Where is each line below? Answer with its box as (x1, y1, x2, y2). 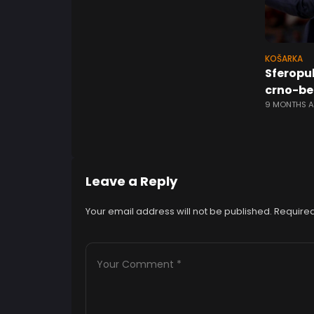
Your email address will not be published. (86, 205, 272, 219)
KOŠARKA (265, 53, 303, 65)
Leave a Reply (86, 172, 177, 191)
